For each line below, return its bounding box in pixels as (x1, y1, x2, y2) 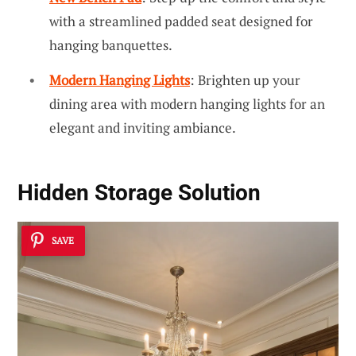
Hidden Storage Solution (17, 180, 261, 207)
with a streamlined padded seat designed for (49, 12, 313, 31)
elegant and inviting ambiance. (49, 118, 236, 137)
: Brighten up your (190, 70, 300, 89)
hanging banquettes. (49, 36, 172, 55)
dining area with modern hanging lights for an (49, 94, 325, 113)
